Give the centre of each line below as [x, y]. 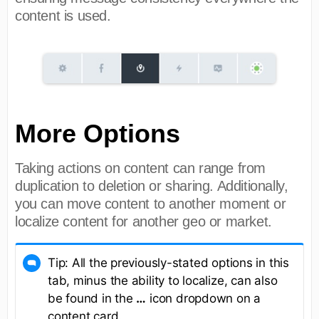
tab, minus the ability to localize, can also [163, 280]
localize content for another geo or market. [143, 221]
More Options [98, 133]
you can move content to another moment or [151, 203]
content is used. [63, 15]
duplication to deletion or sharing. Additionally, [152, 185]
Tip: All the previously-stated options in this [168, 262]
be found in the [92, 298]
